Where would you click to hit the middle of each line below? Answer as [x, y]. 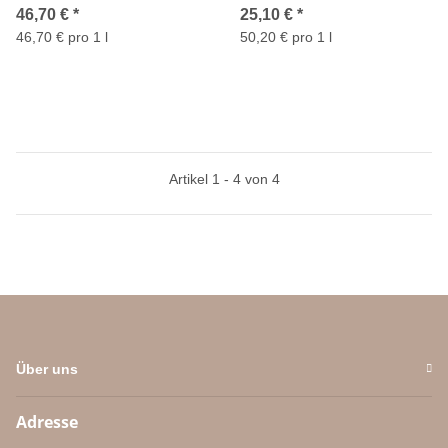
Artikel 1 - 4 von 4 [224, 178]
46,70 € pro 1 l [62, 36]
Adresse [47, 421]
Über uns [47, 368]
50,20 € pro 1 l [286, 36]
